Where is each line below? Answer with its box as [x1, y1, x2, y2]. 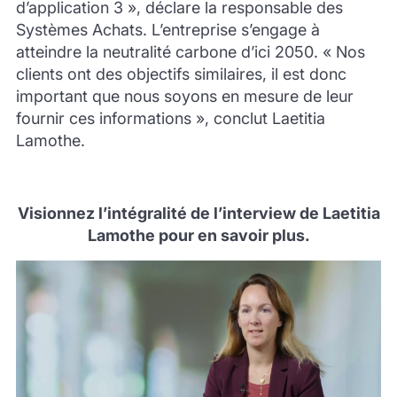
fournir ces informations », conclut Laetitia [15, 108, 325, 128]
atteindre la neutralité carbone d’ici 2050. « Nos [15, 42, 365, 61]
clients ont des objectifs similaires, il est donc [15, 64, 346, 83]
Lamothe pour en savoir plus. [87, 225, 310, 245]
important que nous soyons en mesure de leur [15, 86, 354, 105]
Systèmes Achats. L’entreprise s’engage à [15, 19, 320, 39]
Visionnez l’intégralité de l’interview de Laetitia [17, 203, 380, 222]
